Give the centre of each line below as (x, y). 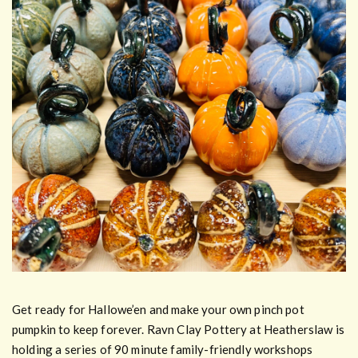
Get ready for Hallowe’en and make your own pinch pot (158, 309)
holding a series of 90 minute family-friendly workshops (163, 349)
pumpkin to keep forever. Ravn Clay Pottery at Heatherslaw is (178, 329)
